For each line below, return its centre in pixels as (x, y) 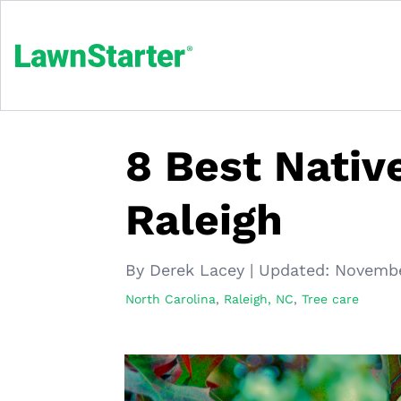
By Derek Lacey (188, 270)
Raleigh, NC (259, 299)
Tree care (330, 299)
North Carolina (171, 299)
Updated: (294, 270)
